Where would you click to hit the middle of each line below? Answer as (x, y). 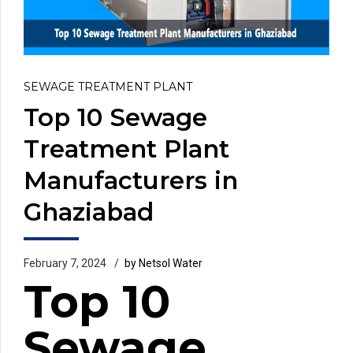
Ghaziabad (89, 212)
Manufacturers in (131, 180)
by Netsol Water (163, 263)
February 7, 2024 (65, 263)
